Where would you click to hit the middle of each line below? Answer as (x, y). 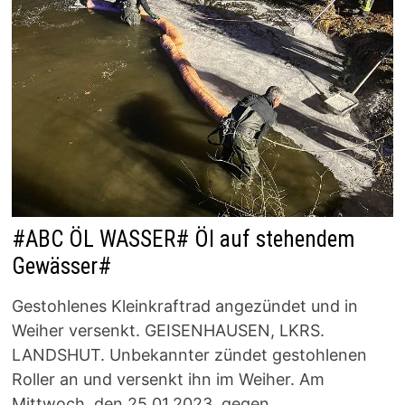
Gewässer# (61, 266)
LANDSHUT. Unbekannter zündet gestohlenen (189, 354)
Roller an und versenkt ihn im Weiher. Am (168, 379)
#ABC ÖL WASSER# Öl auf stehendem (183, 239)
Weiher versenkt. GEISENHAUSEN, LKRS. (168, 330)
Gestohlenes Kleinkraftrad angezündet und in (184, 306)
